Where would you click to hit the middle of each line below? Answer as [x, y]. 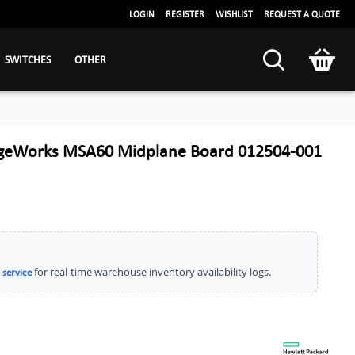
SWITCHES [27, 59]
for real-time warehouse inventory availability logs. [151, 272]
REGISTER [185, 14]
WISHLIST [234, 14]
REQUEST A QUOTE [302, 14]
